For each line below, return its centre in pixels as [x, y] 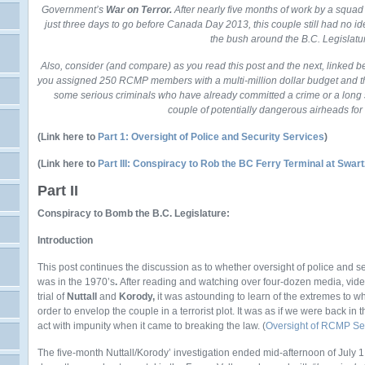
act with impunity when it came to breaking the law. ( [152, 326]
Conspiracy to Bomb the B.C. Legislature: [134, 213]
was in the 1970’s [76, 282]
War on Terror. [140, 10]
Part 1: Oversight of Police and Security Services [211, 137]
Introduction [65, 240]
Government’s [74, 10]
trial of [51, 297]
